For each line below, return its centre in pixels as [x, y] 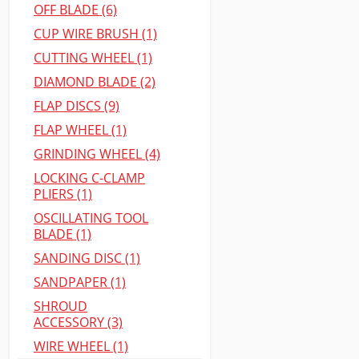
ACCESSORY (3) [78, 322]
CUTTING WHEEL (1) [93, 58]
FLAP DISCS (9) [77, 106]
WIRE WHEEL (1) [81, 346]
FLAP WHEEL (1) [80, 130]
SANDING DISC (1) [87, 258]
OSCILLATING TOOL [91, 218]
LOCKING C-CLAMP [89, 178]
